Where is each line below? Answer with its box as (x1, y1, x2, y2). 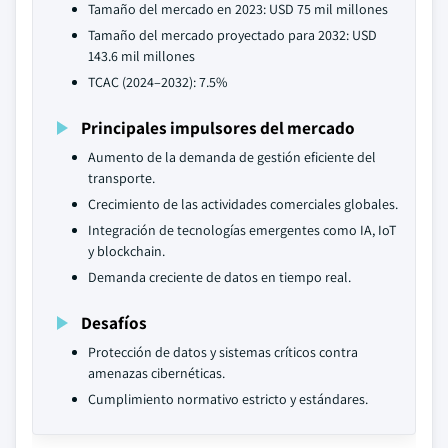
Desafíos (81, 311, 147, 334)
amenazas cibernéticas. (88, 364, 225, 382)
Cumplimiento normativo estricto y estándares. (88, 390, 368, 408)
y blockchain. (88, 242, 165, 260)
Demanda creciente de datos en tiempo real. (88, 268, 351, 286)
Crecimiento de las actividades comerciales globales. (88, 195, 398, 213)
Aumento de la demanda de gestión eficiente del (88, 148, 376, 166)
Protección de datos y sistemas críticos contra (88, 343, 358, 361)
